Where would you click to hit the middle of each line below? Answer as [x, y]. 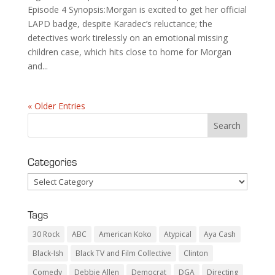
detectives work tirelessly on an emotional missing [127, 38]
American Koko [125, 234]
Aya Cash [219, 234]
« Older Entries [56, 106]
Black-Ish [48, 254]
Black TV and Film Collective [123, 254]
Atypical [177, 234]
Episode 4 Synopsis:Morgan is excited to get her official [137, 10]
